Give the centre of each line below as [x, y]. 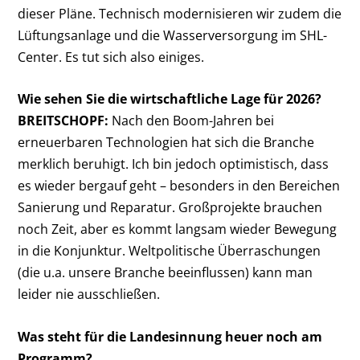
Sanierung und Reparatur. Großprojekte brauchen [170, 208]
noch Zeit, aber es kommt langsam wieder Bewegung [178, 229]
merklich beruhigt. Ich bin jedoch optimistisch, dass [174, 164]
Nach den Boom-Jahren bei [192, 121]
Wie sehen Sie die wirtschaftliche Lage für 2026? [170, 99]
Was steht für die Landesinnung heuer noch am [170, 337]
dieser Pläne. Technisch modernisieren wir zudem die [180, 13]
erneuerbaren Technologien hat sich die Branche [166, 143]
